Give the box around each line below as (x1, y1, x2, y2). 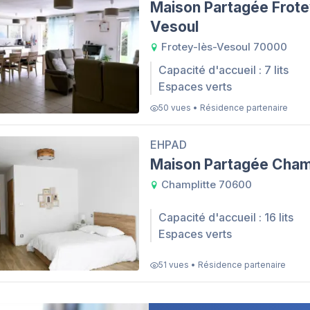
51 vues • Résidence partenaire (158, 259, 286, 270)
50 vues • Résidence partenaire (158, 102, 288, 113)
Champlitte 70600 (158, 178, 252, 192)
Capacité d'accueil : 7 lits (158, 63, 289, 77)
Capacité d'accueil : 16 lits (158, 210, 293, 224)
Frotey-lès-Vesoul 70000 (158, 40, 287, 54)
